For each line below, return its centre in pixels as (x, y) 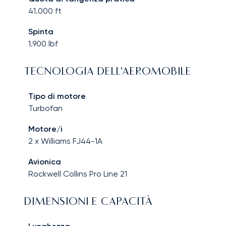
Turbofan (45, 108)
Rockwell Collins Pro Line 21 (78, 174)
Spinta (41, 32)
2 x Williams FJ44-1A (65, 141)
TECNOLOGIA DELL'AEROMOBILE (108, 72)
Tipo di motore (57, 96)
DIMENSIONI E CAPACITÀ (89, 203)
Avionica (45, 162)
